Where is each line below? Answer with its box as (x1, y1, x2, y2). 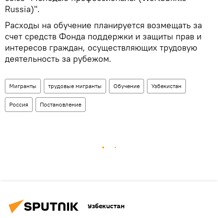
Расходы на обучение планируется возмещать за (5, 19, 202, 31)
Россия (9, 100, 28, 108)
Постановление (40, 100, 81, 108)
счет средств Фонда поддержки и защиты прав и (5, 30, 201, 42)
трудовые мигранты (48, 82, 102, 90)
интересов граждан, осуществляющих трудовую (5, 41, 197, 53)
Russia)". (5, 3, 40, 15)
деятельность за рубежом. (5, 53, 111, 64)
